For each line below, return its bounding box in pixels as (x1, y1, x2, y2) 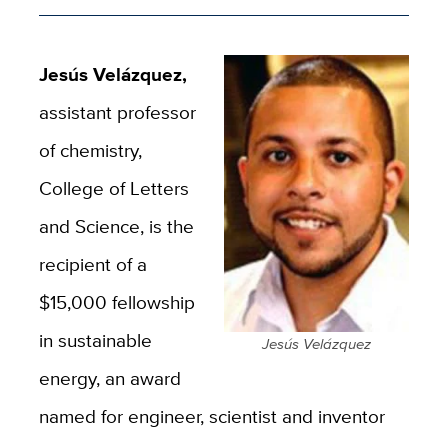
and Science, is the (38, 211, 194, 240)
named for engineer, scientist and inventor (38, 401, 385, 430)
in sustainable (38, 325, 152, 354)
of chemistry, (38, 135, 142, 164)
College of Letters (38, 173, 189, 202)
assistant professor (38, 97, 196, 126)
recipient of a (38, 249, 147, 278)
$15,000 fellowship (38, 287, 195, 316)
